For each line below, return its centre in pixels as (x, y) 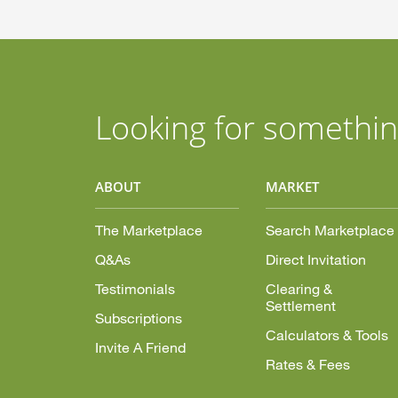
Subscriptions (138, 318)
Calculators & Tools (326, 334)
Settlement (300, 305)
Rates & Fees (307, 364)
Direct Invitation (315, 259)
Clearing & (298, 288)
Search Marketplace (330, 230)
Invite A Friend (140, 347)
